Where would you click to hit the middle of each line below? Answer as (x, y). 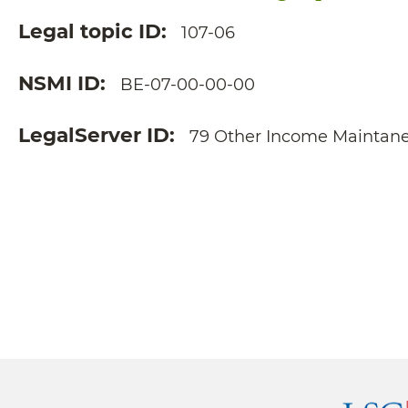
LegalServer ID (94, 134)
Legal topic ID (90, 31)
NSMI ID (59, 82)
